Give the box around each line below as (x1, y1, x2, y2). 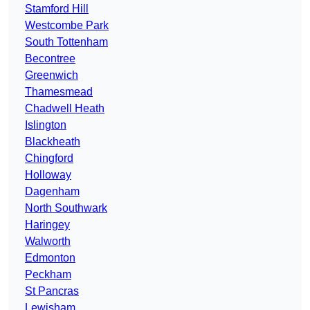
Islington (25, 119, 66, 131)
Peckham (25, 268, 71, 281)
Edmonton (25, 252, 75, 264)
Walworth (25, 235, 71, 248)
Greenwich (25, 69, 78, 82)
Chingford (25, 152, 73, 165)
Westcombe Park (25, 19, 109, 32)
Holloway (25, 169, 71, 181)
